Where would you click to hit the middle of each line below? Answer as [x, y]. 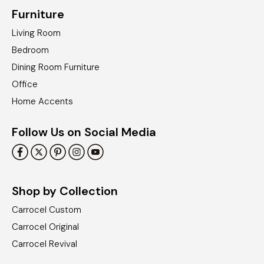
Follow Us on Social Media [84, 132]
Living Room [36, 33]
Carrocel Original [45, 227]
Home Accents [42, 102]
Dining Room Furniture [56, 67]
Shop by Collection [65, 191]
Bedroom [30, 50]
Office [25, 85]
